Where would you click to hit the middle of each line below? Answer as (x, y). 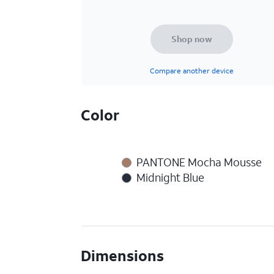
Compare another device (191, 71)
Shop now (191, 39)
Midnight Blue (170, 177)
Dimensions (123, 256)
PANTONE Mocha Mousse (199, 162)
